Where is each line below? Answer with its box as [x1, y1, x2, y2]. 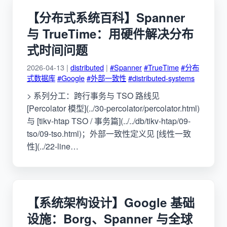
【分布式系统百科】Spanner [27, 8, 185, 26]
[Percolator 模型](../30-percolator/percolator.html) [27, 102, 200, 114]
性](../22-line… [27, 140, 79, 152]
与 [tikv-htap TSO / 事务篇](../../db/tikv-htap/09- [27, 115, 191, 127]
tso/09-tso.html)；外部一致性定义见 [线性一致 [27, 127, 191, 139]
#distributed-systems [128, 72, 195, 83]
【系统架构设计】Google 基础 [27, 193, 195, 211]
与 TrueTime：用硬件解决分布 [27, 24, 194, 42]
